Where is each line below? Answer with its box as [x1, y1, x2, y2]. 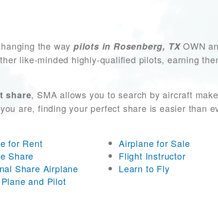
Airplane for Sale [119, 137, 190, 150]
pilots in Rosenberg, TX [73, 40, 181, 53]
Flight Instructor [119, 149, 186, 163]
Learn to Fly [119, 162, 170, 175]
